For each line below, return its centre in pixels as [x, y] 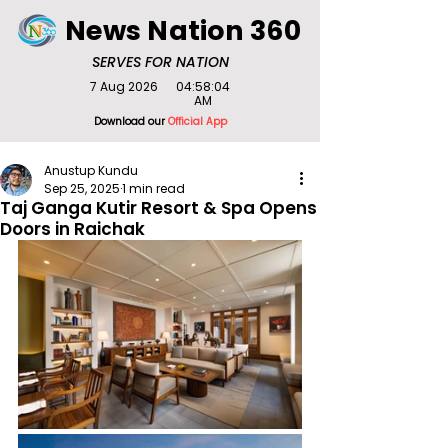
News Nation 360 [183, 30]
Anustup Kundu [91, 170]
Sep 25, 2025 [82, 188]
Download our [130, 121]
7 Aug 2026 [124, 86]
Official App [197, 121]
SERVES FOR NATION [160, 62]
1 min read [153, 188]
